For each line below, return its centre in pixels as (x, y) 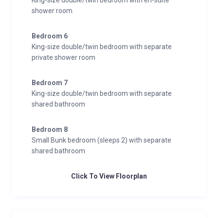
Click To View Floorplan (109, 176)
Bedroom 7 (50, 83)
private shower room (64, 57)
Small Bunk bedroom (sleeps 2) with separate (101, 140)
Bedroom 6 (50, 36)
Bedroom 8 (50, 129)
